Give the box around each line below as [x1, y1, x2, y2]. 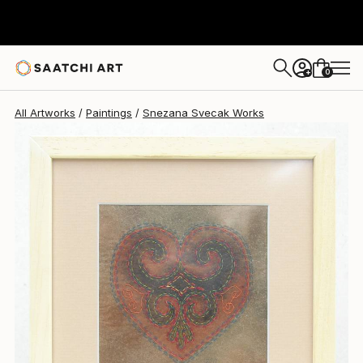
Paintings [86, 106, 132, 119]
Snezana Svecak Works [143, 106, 264, 119]
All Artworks [15, 106, 75, 119]
